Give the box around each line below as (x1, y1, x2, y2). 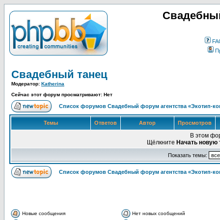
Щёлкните (147, 139, 176, 146)
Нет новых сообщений (132, 211, 185, 216)
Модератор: (11, 81, 41, 86)
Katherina (41, 81, 64, 86)
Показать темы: (168, 152, 209, 158)
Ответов (93, 120, 118, 126)
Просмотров (176, 120, 213, 126)
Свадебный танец (11, 68, 108, 81)
